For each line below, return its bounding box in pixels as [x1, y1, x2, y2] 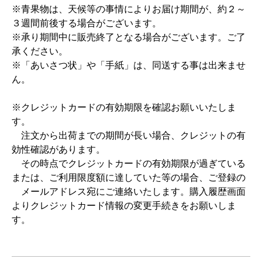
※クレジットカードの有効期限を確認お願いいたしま [12, 102, 236, 112]
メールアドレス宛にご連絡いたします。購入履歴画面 [12, 187, 246, 196]
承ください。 [12, 46, 68, 56]
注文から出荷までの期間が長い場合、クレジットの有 [12, 130, 246, 140]
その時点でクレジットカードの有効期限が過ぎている [12, 158, 246, 168]
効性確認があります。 [12, 144, 105, 154]
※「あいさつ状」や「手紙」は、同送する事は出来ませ [12, 60, 246, 70]
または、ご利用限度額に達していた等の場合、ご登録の [12, 173, 246, 182]
